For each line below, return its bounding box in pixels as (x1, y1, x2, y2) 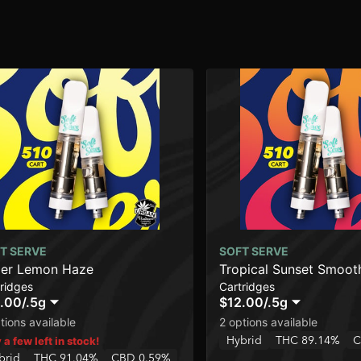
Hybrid (226, 333, 262, 347)
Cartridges (219, 280, 275, 293)
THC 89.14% (276, 333, 340, 347)
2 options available (219, 315, 317, 329)
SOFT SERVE (219, 244, 288, 258)
